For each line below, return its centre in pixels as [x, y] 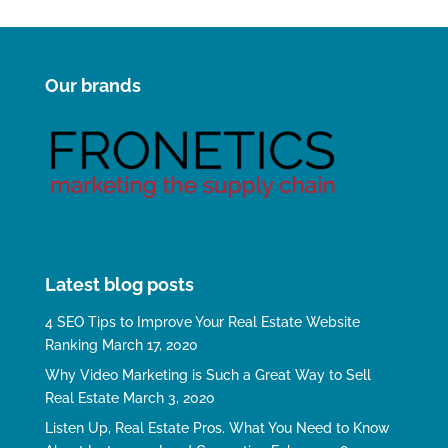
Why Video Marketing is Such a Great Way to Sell [207, 374]
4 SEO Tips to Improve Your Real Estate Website [202, 321]
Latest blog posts [119, 284]
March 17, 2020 [149, 344]
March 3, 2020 [168, 397]
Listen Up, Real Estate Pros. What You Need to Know [217, 427]
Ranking [71, 344]
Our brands [92, 86]
